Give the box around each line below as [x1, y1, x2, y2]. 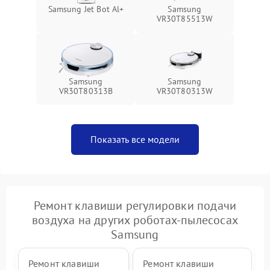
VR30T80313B [58, 86, 113, 96]
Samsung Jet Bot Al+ [48, 4, 124, 14]
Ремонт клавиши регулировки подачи [33, 198, 237, 213]
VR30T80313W [156, 86, 213, 96]
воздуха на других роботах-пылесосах [31, 212, 238, 228]
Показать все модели [90, 133, 180, 145]
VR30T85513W [156, 13, 213, 24]
